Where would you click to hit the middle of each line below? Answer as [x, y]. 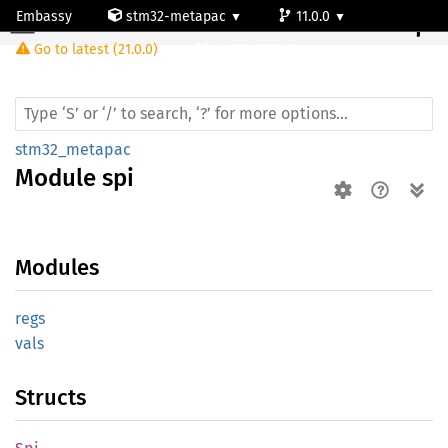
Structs [50, 397]
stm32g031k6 [254, 49]
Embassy [44, 16]
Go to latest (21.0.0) [96, 49]
